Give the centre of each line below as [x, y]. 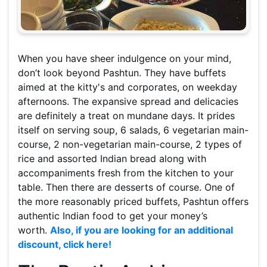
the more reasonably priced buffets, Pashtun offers [133, 202]
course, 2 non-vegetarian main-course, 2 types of [130, 145]
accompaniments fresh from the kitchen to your [126, 173]
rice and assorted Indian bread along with [112, 159]
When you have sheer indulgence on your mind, [125, 59]
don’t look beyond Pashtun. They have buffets [122, 73]
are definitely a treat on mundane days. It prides [126, 116]
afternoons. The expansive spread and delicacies [128, 102]
